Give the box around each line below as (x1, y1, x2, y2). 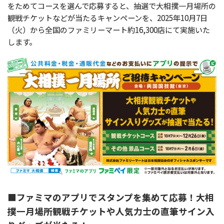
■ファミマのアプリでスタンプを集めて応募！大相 (7, 191, 214, 204)
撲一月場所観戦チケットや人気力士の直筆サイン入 (7, 205, 214, 218)
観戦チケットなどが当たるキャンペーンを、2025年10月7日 (7, 12, 207, 23)
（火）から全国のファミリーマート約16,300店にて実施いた (7, 24, 210, 35)
